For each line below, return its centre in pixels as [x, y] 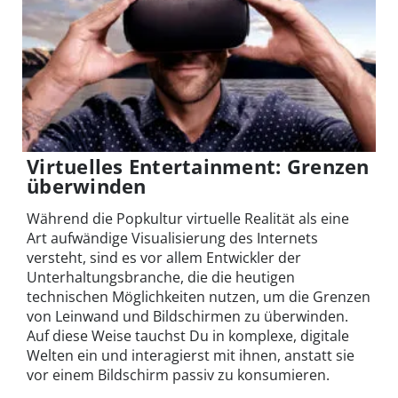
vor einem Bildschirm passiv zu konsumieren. [178, 375]
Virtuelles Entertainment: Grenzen [198, 167]
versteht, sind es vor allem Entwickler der [164, 258]
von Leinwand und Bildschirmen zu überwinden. [187, 317]
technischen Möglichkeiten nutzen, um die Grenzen [199, 297]
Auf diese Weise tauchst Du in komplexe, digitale [188, 336]
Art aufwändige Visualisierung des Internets [172, 239]
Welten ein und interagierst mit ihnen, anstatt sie [191, 356]
